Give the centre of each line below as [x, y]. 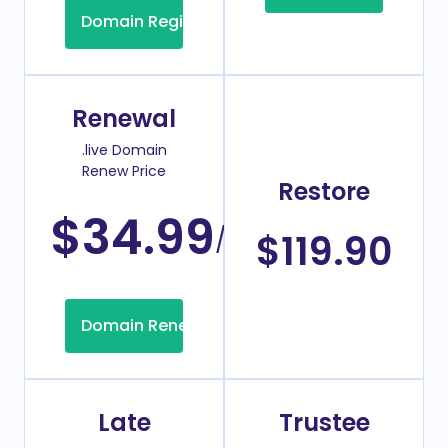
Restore [324, 192]
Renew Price [124, 171]
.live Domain [124, 150]
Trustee [324, 423]
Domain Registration [164, 22]
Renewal [124, 119]
